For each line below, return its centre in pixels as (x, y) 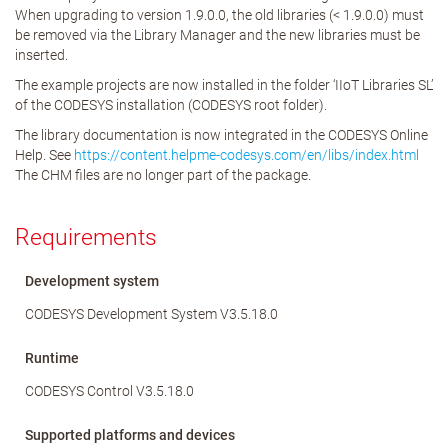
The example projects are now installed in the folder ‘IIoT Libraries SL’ (224, 85)
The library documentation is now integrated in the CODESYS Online (221, 135)
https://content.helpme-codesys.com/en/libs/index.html (246, 155)
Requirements (86, 237)
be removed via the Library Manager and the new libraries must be (217, 35)
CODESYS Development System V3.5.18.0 (151, 314)
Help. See (44, 155)
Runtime (52, 358)
